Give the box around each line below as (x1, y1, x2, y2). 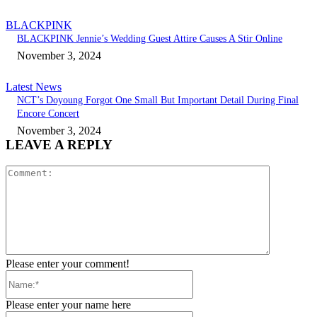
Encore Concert (17, 108, 79, 119)
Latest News (6, 80, 62, 93)
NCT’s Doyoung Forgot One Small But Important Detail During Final (17, 94, 299, 105)
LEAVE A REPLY (6, 137, 113, 152)
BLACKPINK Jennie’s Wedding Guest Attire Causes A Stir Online (17, 33, 282, 44)
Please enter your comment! (6, 258, 129, 270)
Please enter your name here (6, 299, 131, 311)
